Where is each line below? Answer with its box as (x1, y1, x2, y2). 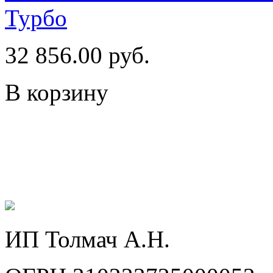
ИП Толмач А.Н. (5, 225, 170, 252)
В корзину (5, 79, 108, 105)
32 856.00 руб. (5, 41, 150, 68)
